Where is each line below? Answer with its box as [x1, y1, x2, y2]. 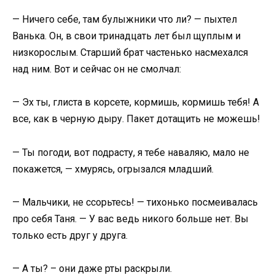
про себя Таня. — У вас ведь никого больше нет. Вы [12, 212, 249, 225]
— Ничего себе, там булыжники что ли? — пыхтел [12, 14, 237, 26]
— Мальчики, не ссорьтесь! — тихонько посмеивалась [12, 196, 258, 208]
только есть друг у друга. [12, 229, 128, 241]
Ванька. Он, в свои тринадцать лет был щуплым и [12, 30, 241, 42]
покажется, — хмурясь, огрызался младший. [12, 163, 214, 175]
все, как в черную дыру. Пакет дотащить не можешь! [12, 113, 260, 125]
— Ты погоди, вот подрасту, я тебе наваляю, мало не [12, 146, 249, 158]
